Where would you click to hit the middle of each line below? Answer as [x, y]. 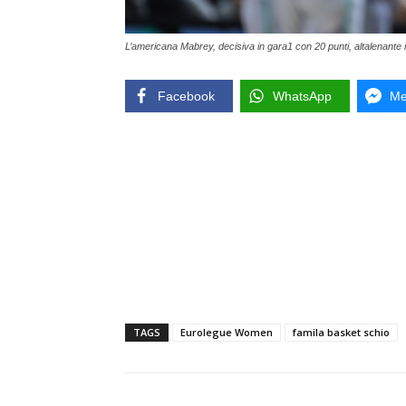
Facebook [186, 96]
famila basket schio [341, 332]
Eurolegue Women [227, 332]
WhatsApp [302, 96]
